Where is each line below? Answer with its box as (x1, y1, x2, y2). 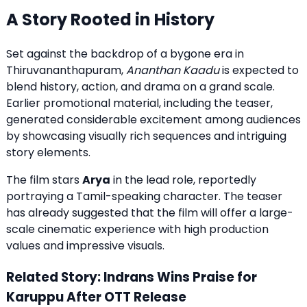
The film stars (6, 172, 82, 188)
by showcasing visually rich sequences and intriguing (6, 128, 286, 145)
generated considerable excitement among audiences (6, 112, 301, 128)
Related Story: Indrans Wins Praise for (6, 267, 257, 286)
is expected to (219, 62, 299, 79)
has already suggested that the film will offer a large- (6, 205, 293, 221)
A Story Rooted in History (6, 8, 214, 32)
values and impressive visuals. (6, 238, 164, 254)
